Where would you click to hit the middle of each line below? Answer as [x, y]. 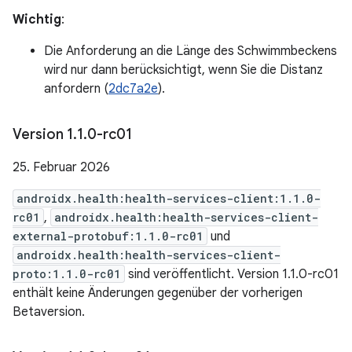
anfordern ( [76, 89]
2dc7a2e [133, 89]
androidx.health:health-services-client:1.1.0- [169, 198]
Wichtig [37, 20]
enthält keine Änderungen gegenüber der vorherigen [158, 293]
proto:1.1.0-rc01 [67, 274]
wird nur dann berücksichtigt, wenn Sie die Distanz [183, 70]
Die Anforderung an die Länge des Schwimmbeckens [191, 51]
